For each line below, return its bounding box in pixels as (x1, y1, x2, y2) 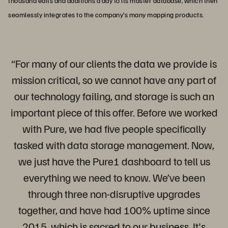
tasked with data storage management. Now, (14, 137, 214, 152)
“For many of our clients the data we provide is (11, 55, 217, 70)
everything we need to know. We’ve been (23, 169, 205, 184)
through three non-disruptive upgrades (28, 186, 200, 201)
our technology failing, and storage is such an (14, 88, 214, 103)
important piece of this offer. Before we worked (10, 104, 218, 119)
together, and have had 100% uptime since (18, 202, 210, 217)
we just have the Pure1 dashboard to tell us (18, 153, 210, 168)
